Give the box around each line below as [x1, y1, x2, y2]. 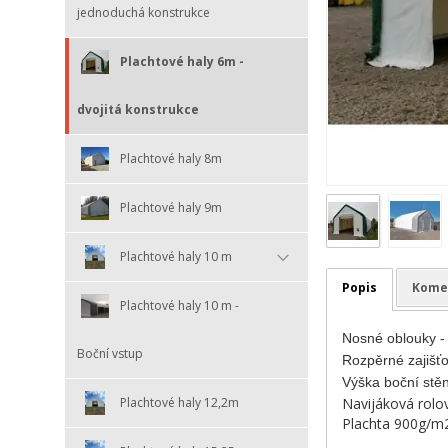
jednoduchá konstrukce [77, 3, 210, 21]
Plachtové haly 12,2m [120, 393, 239, 411]
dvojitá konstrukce [77, 100, 199, 118]
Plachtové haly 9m [120, 198, 222, 216]
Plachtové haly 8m [120, 149, 222, 167]
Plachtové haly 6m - [120, 52, 244, 70]
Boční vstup [77, 344, 143, 362]
